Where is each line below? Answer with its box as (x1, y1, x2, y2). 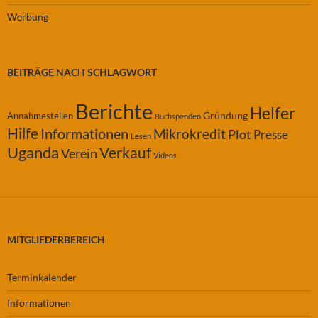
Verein (61, 146, 97, 162)
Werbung (7, 11, 48, 23)
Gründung (203, 109, 248, 122)
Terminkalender (7, 271, 77, 284)
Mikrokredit (153, 126, 226, 143)
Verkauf (99, 143, 151, 162)
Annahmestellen (7, 110, 73, 122)
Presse (253, 127, 288, 143)
